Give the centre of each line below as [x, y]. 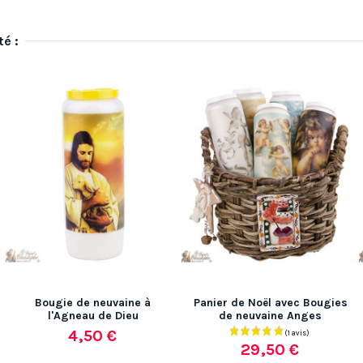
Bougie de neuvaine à [93, 302]
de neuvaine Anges [270, 315]
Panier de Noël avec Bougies [270, 302]
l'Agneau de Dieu [93, 315]
